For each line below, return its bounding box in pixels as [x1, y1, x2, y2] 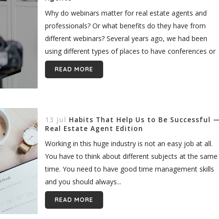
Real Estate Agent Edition [44, 124, 143, 133]
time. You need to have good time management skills [44, 164, 214, 174]
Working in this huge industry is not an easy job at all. [44, 138, 213, 148]
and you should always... [44, 176, 121, 186]
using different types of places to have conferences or [44, 46, 216, 56]
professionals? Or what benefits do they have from [44, 21, 206, 31]
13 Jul [44, 115, 66, 124]
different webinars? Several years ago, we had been [44, 34, 207, 44]
